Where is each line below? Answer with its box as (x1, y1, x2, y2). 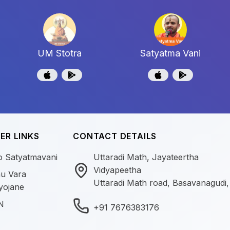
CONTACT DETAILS (73, 131, 157, 141)
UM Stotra (37, 48, 82, 59)
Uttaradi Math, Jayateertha (93, 152, 199, 162)
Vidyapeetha (93, 165, 142, 175)
